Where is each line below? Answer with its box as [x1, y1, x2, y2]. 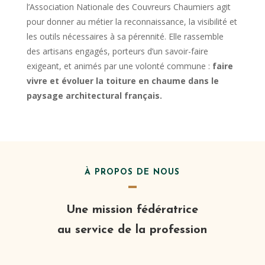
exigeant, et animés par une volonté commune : [26, 60, 212, 72]
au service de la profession [57, 224, 208, 237]
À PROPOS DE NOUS [85, 168, 180, 177]
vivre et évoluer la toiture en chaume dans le [26, 75, 219, 87]
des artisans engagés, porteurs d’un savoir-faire [26, 46, 208, 57]
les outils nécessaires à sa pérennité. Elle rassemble [26, 31, 224, 43]
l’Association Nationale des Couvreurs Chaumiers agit [26, 1, 231, 13]
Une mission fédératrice [66, 204, 199, 216]
